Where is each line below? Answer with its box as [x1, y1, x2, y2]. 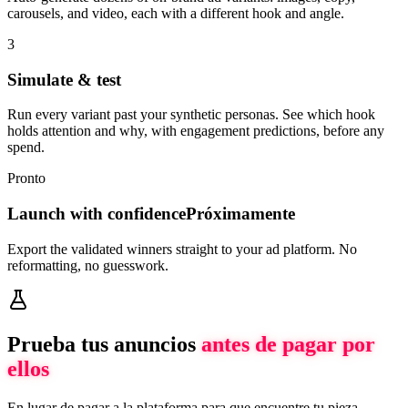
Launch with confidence [7, 204, 186, 224]
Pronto [7, 170, 46, 187]
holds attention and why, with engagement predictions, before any [7, 123, 384, 139]
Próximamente [186, 204, 295, 224]
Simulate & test [7, 69, 121, 89]
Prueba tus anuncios [7, 331, 201, 356]
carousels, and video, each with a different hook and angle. [7, 5, 344, 21]
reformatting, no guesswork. [7, 257, 168, 273]
